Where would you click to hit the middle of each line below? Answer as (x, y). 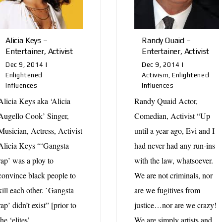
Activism (155, 75)
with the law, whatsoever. (174, 160)
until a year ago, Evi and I (175, 130)
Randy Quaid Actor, (166, 101)
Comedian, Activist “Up (172, 115)
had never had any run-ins (175, 145)
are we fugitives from (167, 190)
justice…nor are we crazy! (176, 205)
